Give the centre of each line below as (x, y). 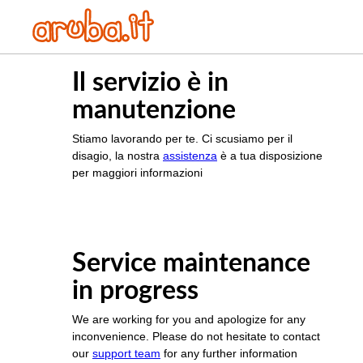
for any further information (229, 354)
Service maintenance (191, 264)
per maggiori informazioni (137, 173)
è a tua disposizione (270, 156)
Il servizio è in (150, 83)
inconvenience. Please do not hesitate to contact (196, 337)
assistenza (190, 156)
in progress (135, 291)
